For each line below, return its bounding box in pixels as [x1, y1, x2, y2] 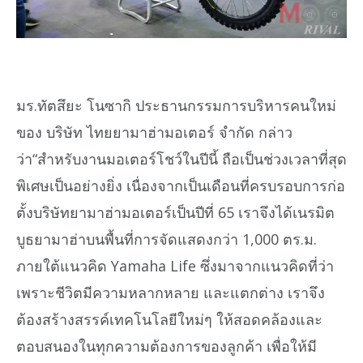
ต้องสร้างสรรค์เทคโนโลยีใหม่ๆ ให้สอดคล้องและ [16, 309, 322, 329]
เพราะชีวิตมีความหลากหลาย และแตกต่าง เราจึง [16, 282, 325, 302]
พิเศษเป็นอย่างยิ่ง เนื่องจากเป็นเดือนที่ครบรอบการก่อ [16, 175, 345, 195]
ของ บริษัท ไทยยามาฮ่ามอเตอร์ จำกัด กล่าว [16, 122, 293, 142]
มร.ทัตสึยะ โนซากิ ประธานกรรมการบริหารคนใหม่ [16, 95, 336, 115]
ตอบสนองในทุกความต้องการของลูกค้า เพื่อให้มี [16, 335, 317, 356]
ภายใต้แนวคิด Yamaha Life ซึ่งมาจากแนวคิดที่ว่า [16, 255, 334, 275]
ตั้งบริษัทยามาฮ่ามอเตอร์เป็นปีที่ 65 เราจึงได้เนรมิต [16, 202, 335, 222]
